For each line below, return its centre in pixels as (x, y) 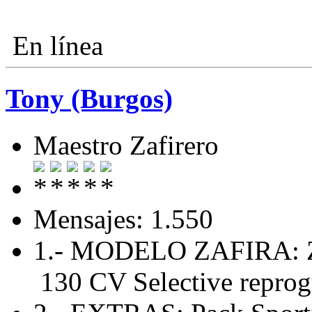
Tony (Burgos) (89, 99)
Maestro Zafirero (126, 145)
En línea (54, 46)
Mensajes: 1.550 (123, 219)
